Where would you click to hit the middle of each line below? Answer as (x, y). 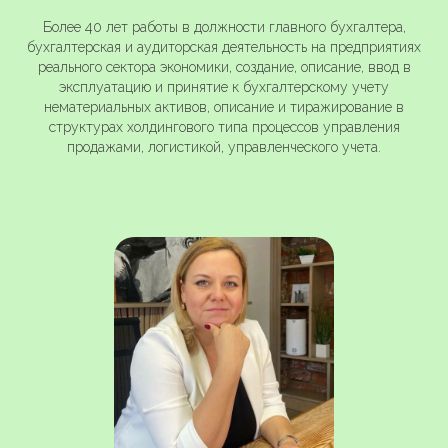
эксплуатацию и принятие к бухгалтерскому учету (224, 87)
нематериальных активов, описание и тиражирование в (224, 107)
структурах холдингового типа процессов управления (224, 127)
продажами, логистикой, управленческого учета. (224, 147)
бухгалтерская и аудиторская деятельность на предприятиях (224, 47)
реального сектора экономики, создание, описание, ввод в (224, 67)
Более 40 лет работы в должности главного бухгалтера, (224, 27)
